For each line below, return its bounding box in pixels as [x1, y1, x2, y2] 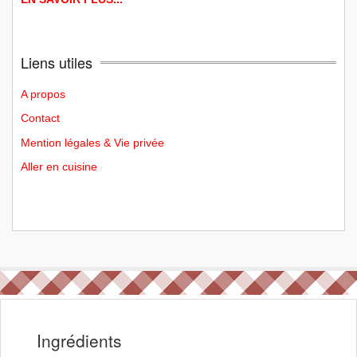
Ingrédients [37, 328, 122, 353]
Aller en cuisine [21, 160, 97, 174]
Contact [21, 112, 60, 125]
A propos [21, 87, 65, 100]
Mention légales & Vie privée [21, 135, 164, 149]
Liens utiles [21, 51, 92, 73]
